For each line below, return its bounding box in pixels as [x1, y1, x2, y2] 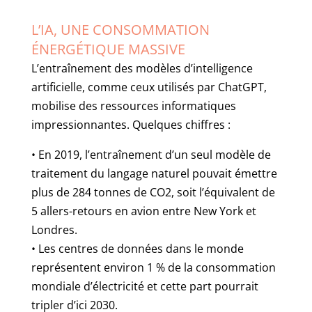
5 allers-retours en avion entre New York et [31, 203, 256, 219]
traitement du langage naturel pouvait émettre [31, 165, 277, 181]
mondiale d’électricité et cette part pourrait [31, 278, 258, 294]
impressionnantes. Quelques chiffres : [31, 116, 231, 132]
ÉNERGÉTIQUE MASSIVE [31, 39, 185, 58]
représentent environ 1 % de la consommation [31, 259, 276, 275]
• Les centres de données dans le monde [31, 240, 244, 256]
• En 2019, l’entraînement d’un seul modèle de [31, 146, 271, 162]
